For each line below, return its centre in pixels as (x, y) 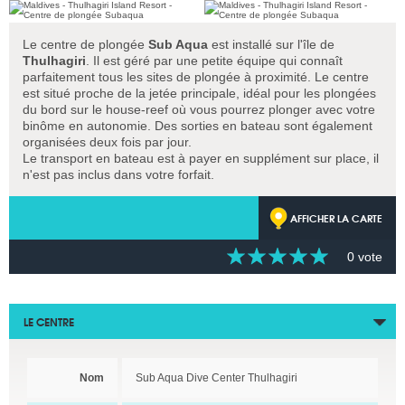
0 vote (365, 257)
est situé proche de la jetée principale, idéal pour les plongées (199, 93)
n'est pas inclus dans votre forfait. (118, 174)
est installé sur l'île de (271, 44)
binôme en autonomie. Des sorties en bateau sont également (198, 126)
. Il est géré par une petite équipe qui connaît (214, 61)
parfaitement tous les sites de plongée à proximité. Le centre (196, 77)
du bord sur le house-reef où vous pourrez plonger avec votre (199, 109)
